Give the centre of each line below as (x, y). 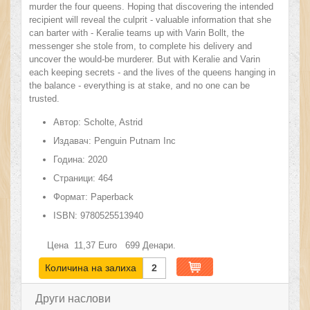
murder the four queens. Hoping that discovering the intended (152, 7)
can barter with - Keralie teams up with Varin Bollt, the (137, 33)
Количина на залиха (90, 268)
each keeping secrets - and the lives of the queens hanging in (153, 73)
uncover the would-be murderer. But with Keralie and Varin (145, 60)
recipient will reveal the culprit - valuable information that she (151, 20)
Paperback (112, 197)
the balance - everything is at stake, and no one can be (140, 86)
